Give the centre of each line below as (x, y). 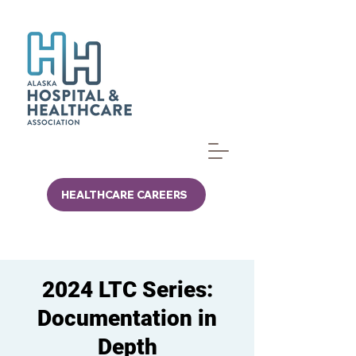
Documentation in (127, 318)
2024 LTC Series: (127, 290)
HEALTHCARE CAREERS (124, 195)
